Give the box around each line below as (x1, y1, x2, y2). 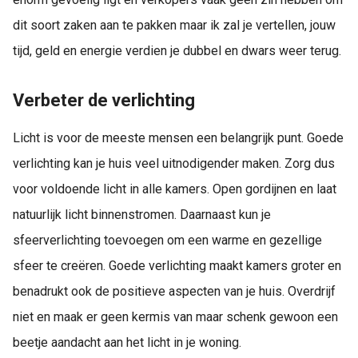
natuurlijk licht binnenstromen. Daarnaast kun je (13, 206, 271, 222)
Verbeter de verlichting (13, 90, 195, 111)
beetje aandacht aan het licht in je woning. (13, 334, 241, 350)
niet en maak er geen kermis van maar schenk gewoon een (13, 308, 338, 324)
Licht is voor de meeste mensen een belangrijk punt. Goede (13, 129, 344, 145)
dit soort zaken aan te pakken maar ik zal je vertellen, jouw (13, 18, 336, 34)
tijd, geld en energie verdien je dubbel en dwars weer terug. (13, 43, 341, 59)
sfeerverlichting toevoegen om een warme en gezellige (13, 232, 322, 248)
